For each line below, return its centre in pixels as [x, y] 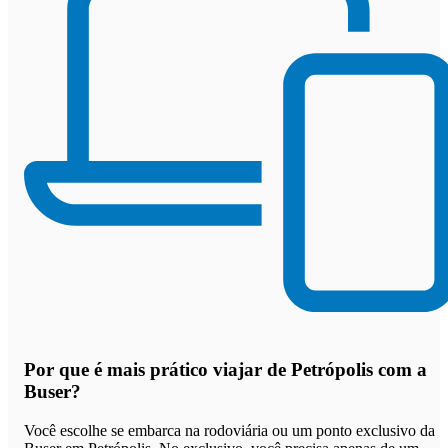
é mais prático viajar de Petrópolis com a [260, 369]
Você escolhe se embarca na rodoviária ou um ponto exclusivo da [229, 430]
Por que [59, 369]
